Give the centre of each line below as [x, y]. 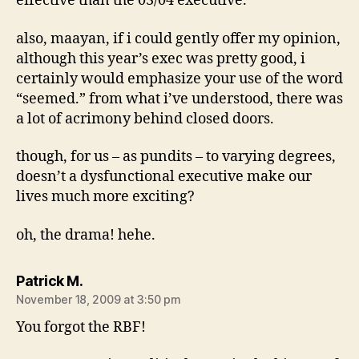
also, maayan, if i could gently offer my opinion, [178, 38]
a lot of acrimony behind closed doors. [145, 119]
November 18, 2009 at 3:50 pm [99, 299]
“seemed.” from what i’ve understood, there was [179, 99]
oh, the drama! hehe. [86, 235]
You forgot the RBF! [81, 327]
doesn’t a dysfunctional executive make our [164, 177]
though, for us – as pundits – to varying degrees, [176, 157]
